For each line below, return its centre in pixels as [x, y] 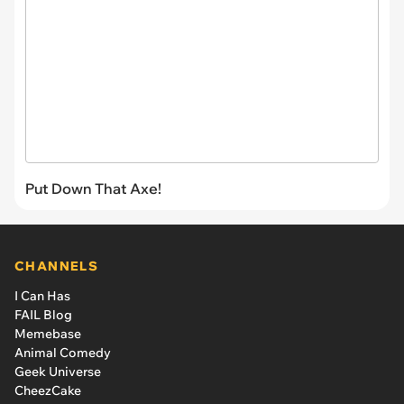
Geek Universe [58, 371]
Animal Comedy [63, 352]
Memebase [48, 333]
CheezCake [48, 390]
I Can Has [42, 295]
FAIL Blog [43, 314]
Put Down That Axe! [93, 188]
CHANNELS [57, 266]
